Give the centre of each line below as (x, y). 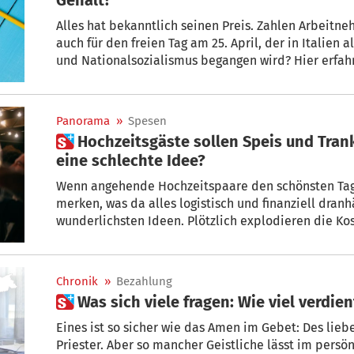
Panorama (83, 121)
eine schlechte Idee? (131, 160)
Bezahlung (144, 281)
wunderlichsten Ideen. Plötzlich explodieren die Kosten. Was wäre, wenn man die (122, 220)
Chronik (77, 281)
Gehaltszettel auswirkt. (122, 77)
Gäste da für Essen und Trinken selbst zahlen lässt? (201, 238)
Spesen (147, 121)
